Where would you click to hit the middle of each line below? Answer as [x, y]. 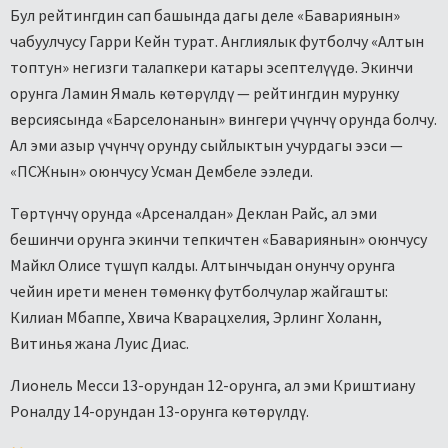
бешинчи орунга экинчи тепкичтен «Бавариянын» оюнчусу [218, 239]
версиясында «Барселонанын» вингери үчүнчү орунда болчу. [223, 119]
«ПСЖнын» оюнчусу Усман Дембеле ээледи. [161, 171]
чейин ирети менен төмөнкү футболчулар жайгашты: [199, 291]
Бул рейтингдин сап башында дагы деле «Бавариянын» [205, 15]
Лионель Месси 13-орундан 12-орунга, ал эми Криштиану [212, 385]
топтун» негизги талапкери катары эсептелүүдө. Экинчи [211, 67]
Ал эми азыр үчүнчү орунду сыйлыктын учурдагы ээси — [206, 145]
